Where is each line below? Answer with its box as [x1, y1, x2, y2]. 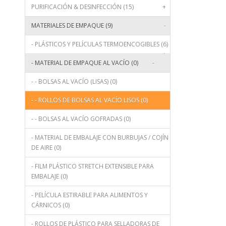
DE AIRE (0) [31, 143, 61, 152]
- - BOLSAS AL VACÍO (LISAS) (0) [31, 77, 117, 86]
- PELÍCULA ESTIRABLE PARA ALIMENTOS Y [31, 191, 148, 200]
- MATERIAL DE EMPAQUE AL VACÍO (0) [31, 59, 138, 68]
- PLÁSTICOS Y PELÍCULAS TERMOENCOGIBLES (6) [31, 40, 168, 49]
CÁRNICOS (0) [31, 201, 70, 210]
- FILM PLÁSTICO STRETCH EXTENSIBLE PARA [31, 162, 154, 171]
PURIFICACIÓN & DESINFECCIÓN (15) [31, 3, 134, 12]
